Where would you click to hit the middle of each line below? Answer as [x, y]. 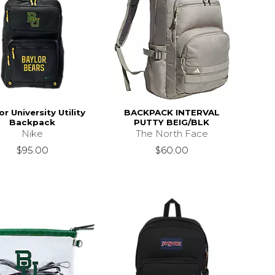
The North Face [172, 133]
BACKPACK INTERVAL [172, 112]
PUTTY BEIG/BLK [172, 122]
